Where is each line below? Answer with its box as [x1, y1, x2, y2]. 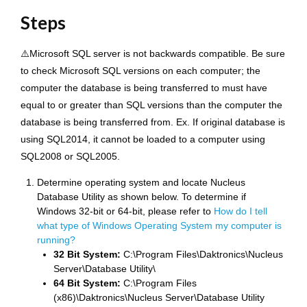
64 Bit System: [53, 278, 121, 288]
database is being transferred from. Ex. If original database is [21, 116, 285, 127]
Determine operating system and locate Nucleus [37, 177, 245, 188]
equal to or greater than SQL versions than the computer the [21, 99, 282, 110]
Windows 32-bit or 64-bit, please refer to [37, 206, 214, 217]
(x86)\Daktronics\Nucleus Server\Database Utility [53, 292, 265, 303]
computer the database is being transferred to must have [21, 82, 267, 93]
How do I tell [214, 206, 267, 217]
